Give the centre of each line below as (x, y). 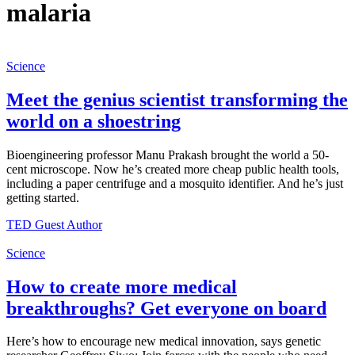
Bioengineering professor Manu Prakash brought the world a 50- (168, 155)
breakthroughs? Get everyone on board (166, 308)
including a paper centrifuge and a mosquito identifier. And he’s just (175, 183)
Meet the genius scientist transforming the (177, 99)
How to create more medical (122, 286)
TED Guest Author (54, 224)
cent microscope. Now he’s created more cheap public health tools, (173, 169)
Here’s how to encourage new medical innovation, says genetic (164, 342)
